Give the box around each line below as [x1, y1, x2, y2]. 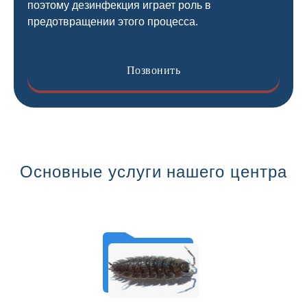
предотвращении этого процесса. [27, 16, 198, 27]
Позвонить [126, 64, 181, 76]
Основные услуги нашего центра [20, 162, 287, 181]
